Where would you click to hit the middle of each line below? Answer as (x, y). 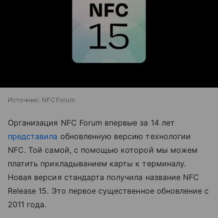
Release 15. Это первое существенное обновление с (109, 191)
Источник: (24, 100)
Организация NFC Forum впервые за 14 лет (91, 123)
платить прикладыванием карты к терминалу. (97, 164)
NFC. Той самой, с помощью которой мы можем (103, 150)
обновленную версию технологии (124, 136)
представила (33, 136)
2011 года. (27, 205)
